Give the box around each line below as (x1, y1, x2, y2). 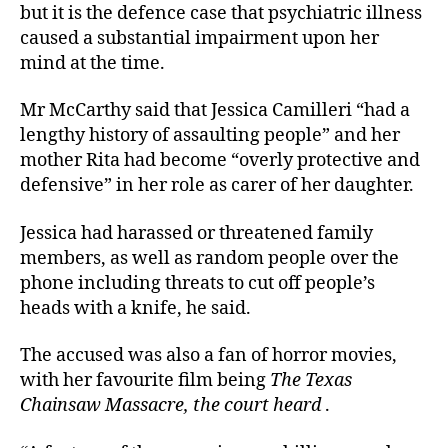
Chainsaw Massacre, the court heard (20, 394, 321, 418)
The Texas (270, 369, 352, 393)
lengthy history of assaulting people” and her (20, 124, 400, 148)
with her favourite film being (20, 369, 270, 393)
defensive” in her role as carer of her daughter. (20, 174, 414, 198)
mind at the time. (20, 51, 165, 75)
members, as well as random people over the (20, 246, 399, 270)
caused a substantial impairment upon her (20, 26, 379, 50)
